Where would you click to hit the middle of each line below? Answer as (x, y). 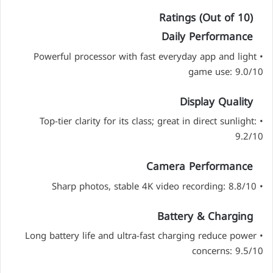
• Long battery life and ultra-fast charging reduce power (141, 236)
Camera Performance (200, 167)
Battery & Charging (205, 216)
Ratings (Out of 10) (206, 17)
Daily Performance (207, 37)
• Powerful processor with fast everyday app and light (145, 56)
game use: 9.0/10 (226, 72)
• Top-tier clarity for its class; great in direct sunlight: (148, 122)
